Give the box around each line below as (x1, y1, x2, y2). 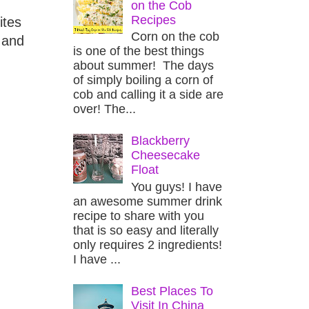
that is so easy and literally (73, 223, 219, 237)
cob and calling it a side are (73, 88, 223, 102)
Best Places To (131, 284, 214, 299)
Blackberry (131, 134, 190, 148)
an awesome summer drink (73, 194, 222, 208)
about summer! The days (73, 59, 214, 73)
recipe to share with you (73, 208, 204, 223)
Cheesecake (131, 148, 201, 163)
